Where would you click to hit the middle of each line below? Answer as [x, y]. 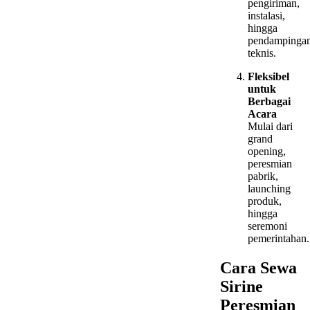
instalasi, [266, 16]
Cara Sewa [258, 267]
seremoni [267, 226]
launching [269, 189]
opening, [267, 152]
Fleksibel [268, 77]
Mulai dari [270, 127]
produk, [265, 201]
